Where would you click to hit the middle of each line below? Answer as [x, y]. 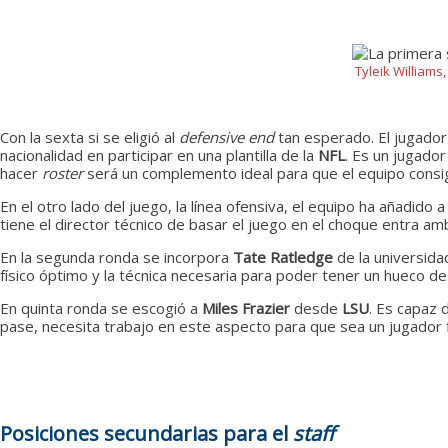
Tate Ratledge [285, 256]
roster [62, 172]
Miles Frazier [248, 307]
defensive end [228, 136]
